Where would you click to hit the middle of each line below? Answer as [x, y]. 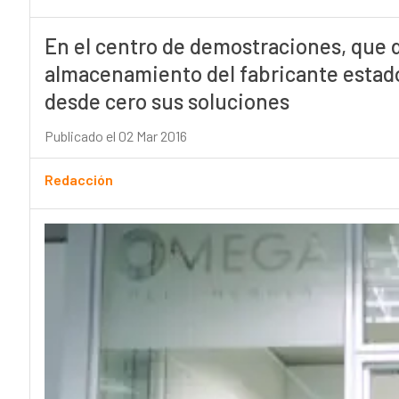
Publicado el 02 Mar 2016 [115, 136]
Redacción [78, 180]
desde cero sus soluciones [167, 102]
